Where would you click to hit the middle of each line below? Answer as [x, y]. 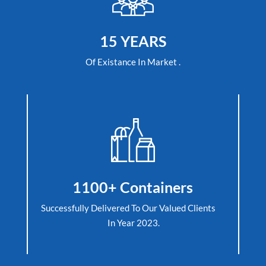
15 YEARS [133, 41]
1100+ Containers [133, 187]
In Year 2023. [133, 223]
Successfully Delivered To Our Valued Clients [133, 208]
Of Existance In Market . [133, 62]
